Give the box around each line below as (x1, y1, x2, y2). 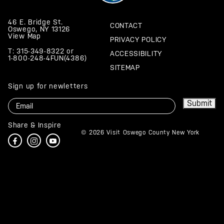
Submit (187, 98, 212, 108)
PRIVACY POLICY (109, 35, 166, 44)
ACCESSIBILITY (109, 49, 162, 58)
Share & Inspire (8, 121, 61, 129)
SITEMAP (109, 63, 140, 72)
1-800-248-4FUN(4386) (8, 54, 87, 62)
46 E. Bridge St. (8, 18, 63, 26)
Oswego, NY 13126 (8, 25, 71, 33)
